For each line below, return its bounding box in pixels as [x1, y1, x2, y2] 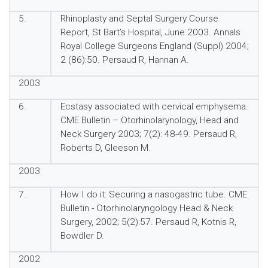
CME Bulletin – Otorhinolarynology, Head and [60, 115, 239, 126]
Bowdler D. [60, 230, 104, 241]
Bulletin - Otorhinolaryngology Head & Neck [60, 203, 233, 214]
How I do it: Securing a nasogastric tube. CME [60, 189, 247, 200]
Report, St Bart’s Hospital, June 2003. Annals [60, 27, 240, 38]
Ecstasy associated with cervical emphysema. [60, 101, 248, 112]
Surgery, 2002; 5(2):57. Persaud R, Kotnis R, [60, 217, 236, 227]
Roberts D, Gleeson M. [60, 142, 151, 153]
